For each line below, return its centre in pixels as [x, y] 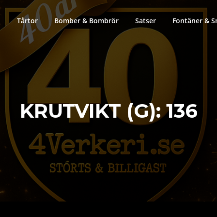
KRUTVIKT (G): [93, 111]
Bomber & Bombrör [86, 21]
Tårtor [27, 21]
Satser [146, 21]
